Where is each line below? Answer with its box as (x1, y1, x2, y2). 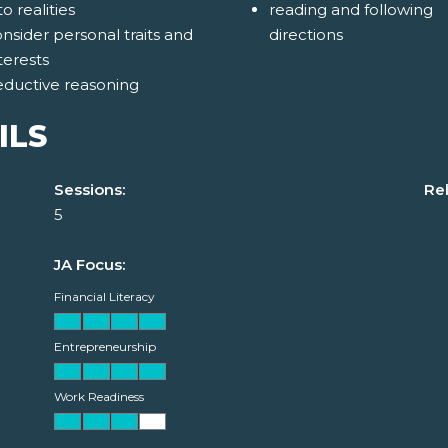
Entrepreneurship (54, 339, 156, 355)
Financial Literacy (54, 289, 155, 305)
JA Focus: (54, 255, 125, 275)
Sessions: (54, 180, 125, 200)
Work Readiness (54, 389, 144, 405)
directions (268, 25, 343, 45)
